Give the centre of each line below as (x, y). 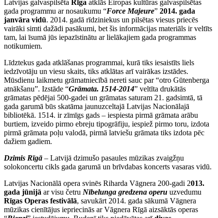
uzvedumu (184, 192)
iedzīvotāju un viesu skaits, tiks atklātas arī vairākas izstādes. (96, 72)
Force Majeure (130, 11)
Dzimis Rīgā (23, 158)
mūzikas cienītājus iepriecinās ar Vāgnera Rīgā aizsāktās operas (101, 210)
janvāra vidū (25, 20)
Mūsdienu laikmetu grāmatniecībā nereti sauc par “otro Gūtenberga (107, 80)
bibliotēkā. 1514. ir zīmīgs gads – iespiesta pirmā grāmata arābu (101, 115)
